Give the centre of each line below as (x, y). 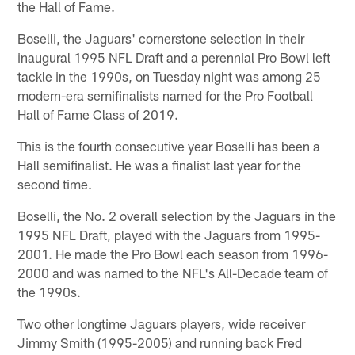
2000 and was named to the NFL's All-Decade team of (173, 272)
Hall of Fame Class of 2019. (98, 114)
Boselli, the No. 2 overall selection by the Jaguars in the (177, 215)
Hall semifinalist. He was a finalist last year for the (160, 164)
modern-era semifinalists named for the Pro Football (166, 95)
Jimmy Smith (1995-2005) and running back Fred (160, 342)
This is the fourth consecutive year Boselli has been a (169, 145)
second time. (55, 183)
